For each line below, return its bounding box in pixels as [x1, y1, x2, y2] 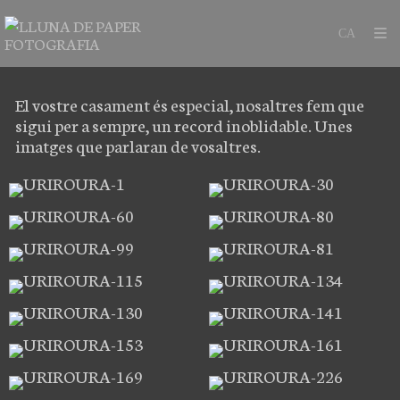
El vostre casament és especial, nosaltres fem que [15, 92, 364, 116]
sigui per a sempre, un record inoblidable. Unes [15, 112, 353, 137]
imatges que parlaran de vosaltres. [15, 133, 263, 157]
